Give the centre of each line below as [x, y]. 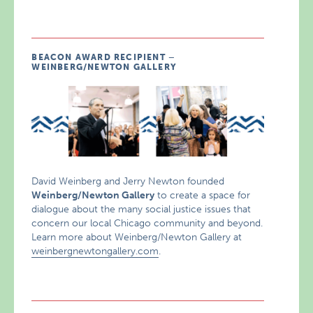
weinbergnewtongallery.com [95, 251]
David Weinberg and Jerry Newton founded [128, 181]
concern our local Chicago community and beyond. [147, 223]
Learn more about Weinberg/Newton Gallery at [137, 237]
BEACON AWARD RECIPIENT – [104, 58]
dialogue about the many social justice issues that [141, 209]
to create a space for [203, 195]
